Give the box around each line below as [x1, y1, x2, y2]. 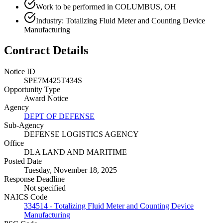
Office [4, 139, 24, 148]
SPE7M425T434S [24, 76, 82, 85]
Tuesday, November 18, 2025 [24, 166, 117, 175]
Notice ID [4, 67, 35, 76]
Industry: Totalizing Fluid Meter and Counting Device [36, 16, 205, 25]
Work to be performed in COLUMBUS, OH [36, 2, 176, 11]
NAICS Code [4, 193, 47, 202]
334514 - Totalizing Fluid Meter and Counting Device [24, 202, 194, 211]
